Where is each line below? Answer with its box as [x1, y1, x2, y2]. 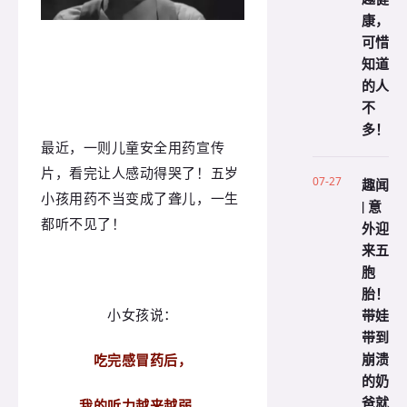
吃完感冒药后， [93, 350, 193, 369]
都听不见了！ [41, 214, 126, 233]
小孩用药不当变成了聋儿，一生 [41, 189, 239, 208]
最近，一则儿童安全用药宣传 [41, 138, 225, 157]
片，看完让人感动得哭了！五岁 [41, 164, 239, 183]
